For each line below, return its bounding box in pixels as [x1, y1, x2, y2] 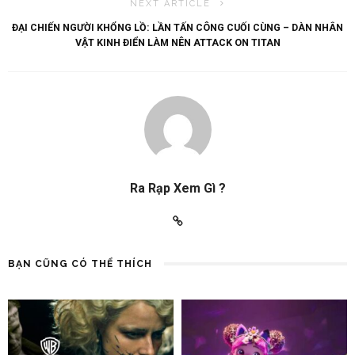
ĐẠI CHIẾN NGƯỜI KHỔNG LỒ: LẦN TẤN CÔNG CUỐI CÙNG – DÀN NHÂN [12, 21, 343, 34]
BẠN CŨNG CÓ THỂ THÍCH [8, 258, 152, 270]
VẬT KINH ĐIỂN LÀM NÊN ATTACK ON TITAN [74, 36, 281, 49]
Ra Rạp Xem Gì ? [129, 181, 226, 197]
